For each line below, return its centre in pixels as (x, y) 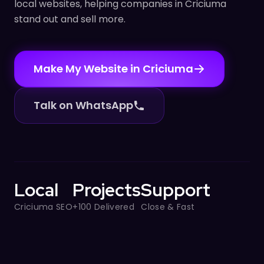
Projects (107, 189)
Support (176, 189)
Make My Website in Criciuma (113, 68)
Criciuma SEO (44, 207)
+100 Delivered (104, 207)
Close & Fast (168, 207)
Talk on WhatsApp (83, 105)
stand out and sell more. (70, 19)
